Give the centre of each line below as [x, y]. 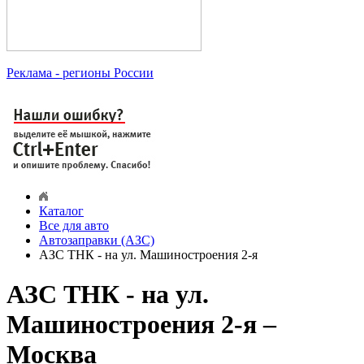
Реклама [29, 73]
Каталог [61, 211]
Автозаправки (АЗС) [97, 240]
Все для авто [74, 226]
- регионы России [103, 73]
